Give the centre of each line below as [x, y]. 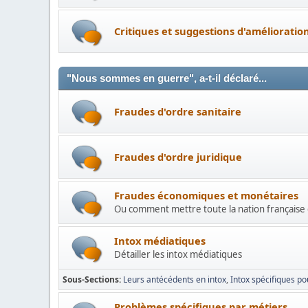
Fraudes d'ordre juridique [178, 156]
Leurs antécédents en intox [175, 279]
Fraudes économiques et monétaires [206, 195]
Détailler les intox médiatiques [178, 254]
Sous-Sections [91, 279]
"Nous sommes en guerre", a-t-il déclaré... [167, 78]
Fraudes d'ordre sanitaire [178, 111]
